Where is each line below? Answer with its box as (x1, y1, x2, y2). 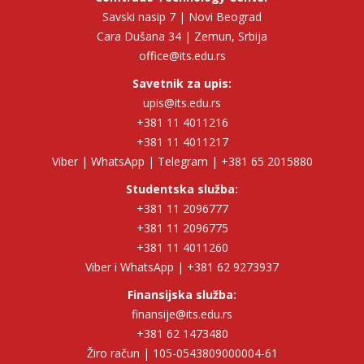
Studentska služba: (126, 181, 238, 197)
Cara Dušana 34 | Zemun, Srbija (97, 28, 267, 45)
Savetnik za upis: (132, 76, 232, 92)
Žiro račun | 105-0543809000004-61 (86, 345, 278, 362)
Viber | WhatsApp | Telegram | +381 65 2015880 (51, 154, 313, 170)
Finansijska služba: (128, 287, 236, 303)
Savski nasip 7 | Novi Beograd (102, 9, 262, 25)
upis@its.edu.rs (143, 95, 221, 111)
